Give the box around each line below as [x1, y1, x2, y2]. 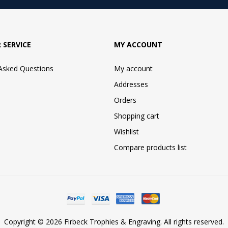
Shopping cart [114, 110, 159, 121]
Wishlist [114, 126, 139, 136]
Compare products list [114, 142, 187, 152]
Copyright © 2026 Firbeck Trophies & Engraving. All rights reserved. [4, 216, 224, 226]
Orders [114, 95, 136, 105]
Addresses [114, 79, 148, 89]
